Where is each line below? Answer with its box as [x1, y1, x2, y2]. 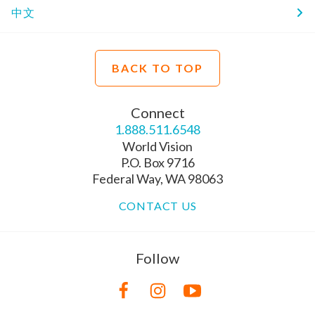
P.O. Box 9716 [120, 154, 195, 170]
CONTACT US [118, 198, 197, 212]
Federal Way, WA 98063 [92, 170, 223, 186]
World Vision [122, 138, 193, 154]
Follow [136, 249, 179, 266]
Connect [130, 103, 185, 121]
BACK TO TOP [112, 60, 203, 75]
